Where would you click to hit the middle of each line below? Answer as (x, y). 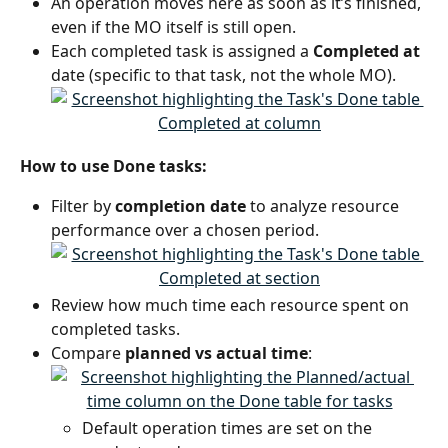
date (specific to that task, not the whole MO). (223, 74)
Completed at (366, 50)
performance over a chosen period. (185, 229)
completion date (180, 205)
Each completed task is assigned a (182, 50)
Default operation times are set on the (229, 428)
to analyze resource (324, 205)
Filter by (83, 205)
